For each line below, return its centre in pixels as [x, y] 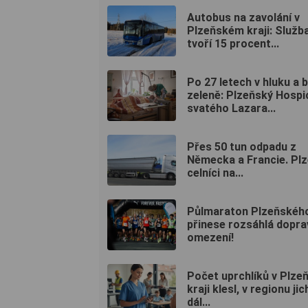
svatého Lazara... [231, 109]
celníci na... [215, 173]
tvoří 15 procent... [233, 44]
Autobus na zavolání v [243, 18]
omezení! [210, 238]
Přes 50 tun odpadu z [242, 147]
